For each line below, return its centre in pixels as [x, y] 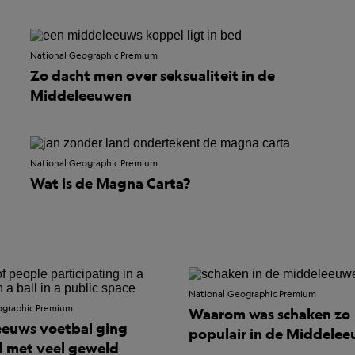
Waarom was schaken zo [270, 314]
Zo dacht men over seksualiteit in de [153, 76]
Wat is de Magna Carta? [111, 183]
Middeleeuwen [81, 95]
